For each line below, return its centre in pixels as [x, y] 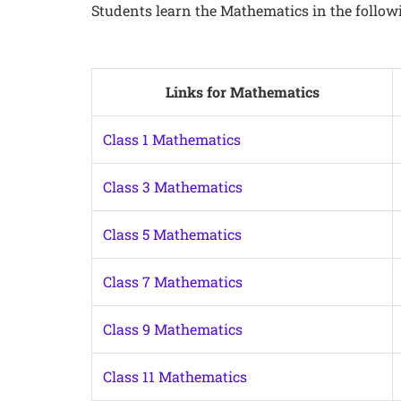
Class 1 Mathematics [172, 139]
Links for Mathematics [242, 92]
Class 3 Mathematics [173, 187]
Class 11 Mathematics [175, 376]
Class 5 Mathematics [172, 234]
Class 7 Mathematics [173, 282]
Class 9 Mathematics [173, 329]
